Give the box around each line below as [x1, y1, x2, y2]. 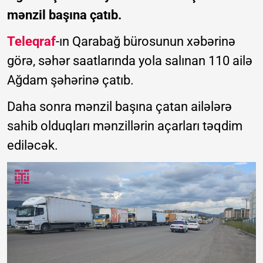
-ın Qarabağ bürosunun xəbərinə [56, 33, 235, 49]
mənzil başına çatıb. [7, 7, 122, 22]
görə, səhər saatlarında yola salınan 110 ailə [7, 53, 252, 68]
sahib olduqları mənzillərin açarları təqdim [7, 118, 242, 133]
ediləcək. [7, 137, 58, 153]
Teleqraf [7, 33, 56, 49]
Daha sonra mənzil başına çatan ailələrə [7, 99, 232, 114]
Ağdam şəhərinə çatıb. [7, 72, 134, 87]
